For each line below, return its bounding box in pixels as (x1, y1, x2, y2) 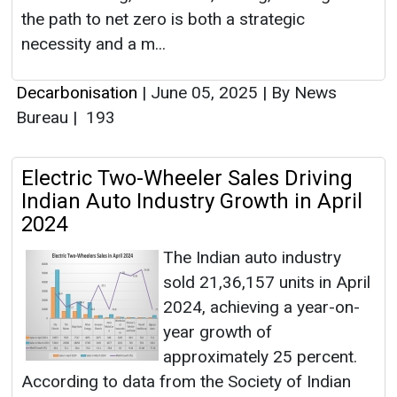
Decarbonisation (16, 82, 137, 104)
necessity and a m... (21, 34, 166, 55)
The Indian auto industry (163, 247, 341, 269)
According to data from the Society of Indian (21, 371, 351, 393)
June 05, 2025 (146, 82, 262, 104)
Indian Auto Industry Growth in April (21, 189, 362, 214)
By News (267, 82, 337, 104)
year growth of (163, 322, 272, 343)
